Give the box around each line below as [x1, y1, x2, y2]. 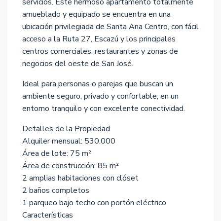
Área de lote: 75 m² [22, 148, 91, 159]
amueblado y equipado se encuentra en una [22, 9, 171, 20]
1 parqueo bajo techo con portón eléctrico [22, 197, 166, 208]
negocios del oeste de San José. [22, 58, 133, 69]
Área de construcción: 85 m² [22, 160, 119, 171]
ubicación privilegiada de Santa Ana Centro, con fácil [22, 21, 199, 32]
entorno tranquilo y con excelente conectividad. [22, 103, 185, 114]
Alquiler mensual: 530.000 [22, 136, 115, 147]
